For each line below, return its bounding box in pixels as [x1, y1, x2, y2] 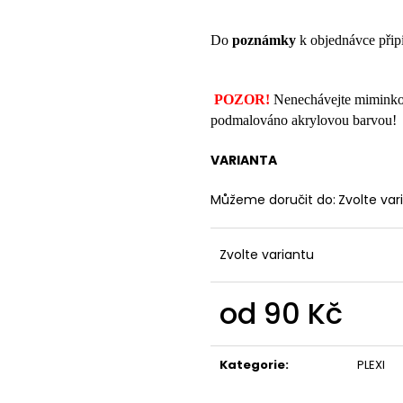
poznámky [232, 32, 296, 49]
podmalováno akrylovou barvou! [210, 112, 400, 129]
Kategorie [219, 356, 285, 374]
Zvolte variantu [219, 246, 314, 264]
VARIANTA [210, 151, 277, 170]
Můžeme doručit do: [210, 191, 336, 210]
